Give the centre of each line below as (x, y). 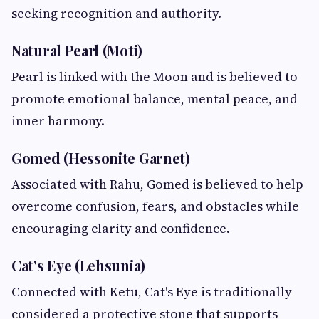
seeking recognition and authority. (116, 14)
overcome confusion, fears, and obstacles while (155, 206)
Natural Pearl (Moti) (77, 51)
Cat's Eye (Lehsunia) (78, 266)
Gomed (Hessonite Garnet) (101, 158)
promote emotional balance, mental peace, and (155, 99)
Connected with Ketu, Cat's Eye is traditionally (152, 292)
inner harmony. (58, 121)
